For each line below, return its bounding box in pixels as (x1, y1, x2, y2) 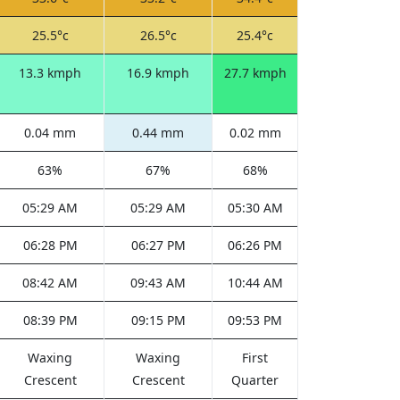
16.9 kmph (127, 64, 189, 81)
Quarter (231, 371, 279, 388)
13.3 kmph (19, 64, 81, 81)
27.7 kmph (223, 64, 287, 81)
